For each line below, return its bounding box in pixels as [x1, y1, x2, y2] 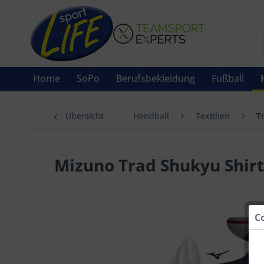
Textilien [196, 110, 230, 121]
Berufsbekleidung [116, 72, 195, 85]
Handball [133, 110, 169, 121]
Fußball [212, 72, 244, 85]
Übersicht [65, 110, 104, 121]
